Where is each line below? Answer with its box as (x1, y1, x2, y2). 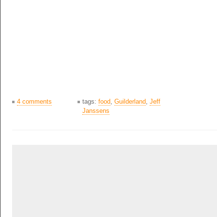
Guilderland (114, 98, 146, 105)
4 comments (17, 98, 52, 105)
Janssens (82, 107, 109, 114)
